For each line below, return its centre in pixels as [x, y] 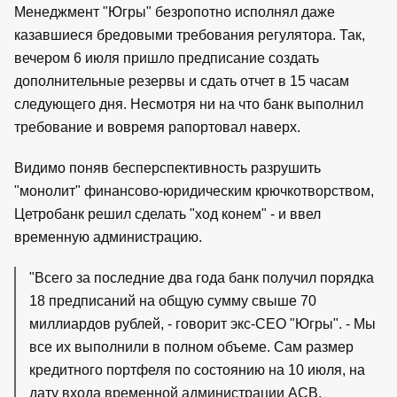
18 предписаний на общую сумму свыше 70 [173, 300]
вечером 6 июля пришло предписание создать [167, 58]
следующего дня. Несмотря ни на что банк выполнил [189, 104]
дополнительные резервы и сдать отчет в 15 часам [182, 81]
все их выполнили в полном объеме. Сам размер [191, 346]
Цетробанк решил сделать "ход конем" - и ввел [167, 214]
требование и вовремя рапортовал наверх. [157, 127]
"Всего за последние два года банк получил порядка [202, 277]
